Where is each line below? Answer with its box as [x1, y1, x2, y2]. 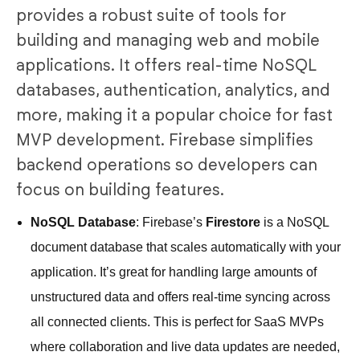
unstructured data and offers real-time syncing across [31, 289, 330, 304]
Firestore [206, 215, 260, 229]
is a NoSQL [260, 215, 329, 229]
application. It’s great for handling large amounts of [31, 264, 317, 279]
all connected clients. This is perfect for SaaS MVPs [31, 314, 324, 329]
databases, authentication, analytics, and [16, 82, 330, 99]
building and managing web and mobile [16, 32, 320, 49]
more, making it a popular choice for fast [16, 107, 333, 124]
